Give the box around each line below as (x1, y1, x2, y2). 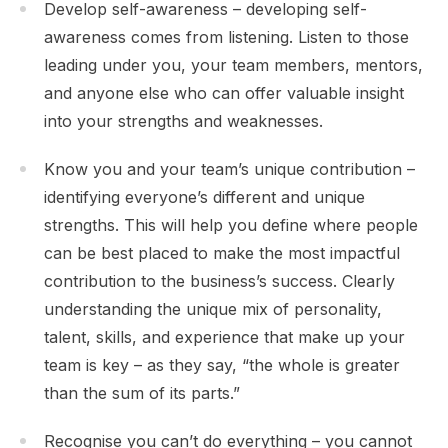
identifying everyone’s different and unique (44, 186, 365, 207)
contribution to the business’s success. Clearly (44, 270, 395, 291)
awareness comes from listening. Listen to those (44, 26, 409, 47)
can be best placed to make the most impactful (44, 242, 400, 263)
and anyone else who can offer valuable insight (44, 82, 404, 103)
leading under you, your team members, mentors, (44, 54, 423, 75)
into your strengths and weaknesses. (44, 110, 323, 131)
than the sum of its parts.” (44, 382, 245, 403)
